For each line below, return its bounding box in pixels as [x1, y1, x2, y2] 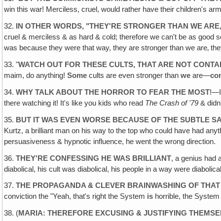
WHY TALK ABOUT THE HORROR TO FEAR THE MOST [16, 88, 210, 96]
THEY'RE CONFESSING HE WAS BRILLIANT [16, 154, 172, 162]
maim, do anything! [4, 72, 68, 80]
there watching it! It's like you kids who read [4, 99, 146, 107]
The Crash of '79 [145, 99, 199, 107]
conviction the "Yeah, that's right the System [4, 192, 147, 201]
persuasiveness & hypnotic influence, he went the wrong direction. [4, 137, 216, 146]
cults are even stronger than [87, 72, 181, 80]
